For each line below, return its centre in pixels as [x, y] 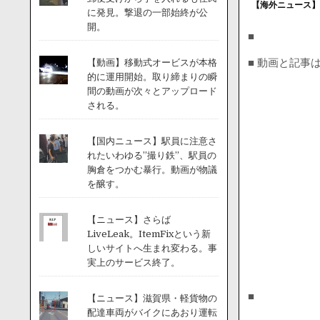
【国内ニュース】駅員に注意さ [152, 141]
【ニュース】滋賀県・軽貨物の [152, 298]
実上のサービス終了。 [133, 262]
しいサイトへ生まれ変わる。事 [152, 248]
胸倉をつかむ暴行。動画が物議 [152, 170]
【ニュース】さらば [129, 220]
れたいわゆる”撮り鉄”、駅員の [151, 155]
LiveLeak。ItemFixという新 [149, 234]
